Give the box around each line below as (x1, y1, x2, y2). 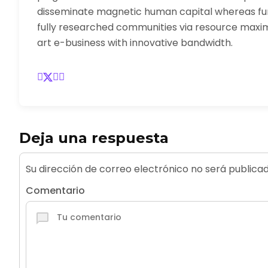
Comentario (26, 184, 85, 198)
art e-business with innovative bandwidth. (37, 36, 233, 50)
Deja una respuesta (19, 129, 169, 147)
